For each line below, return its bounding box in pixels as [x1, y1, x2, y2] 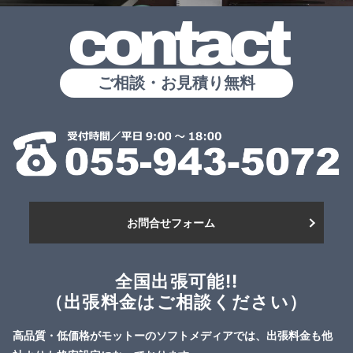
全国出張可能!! [114, 270, 239, 292]
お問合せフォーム [126, 216, 215, 230]
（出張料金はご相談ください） [45, 291, 308, 313]
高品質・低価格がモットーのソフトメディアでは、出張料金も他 [13, 329, 333, 343]
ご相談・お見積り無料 [98, 72, 255, 92]
